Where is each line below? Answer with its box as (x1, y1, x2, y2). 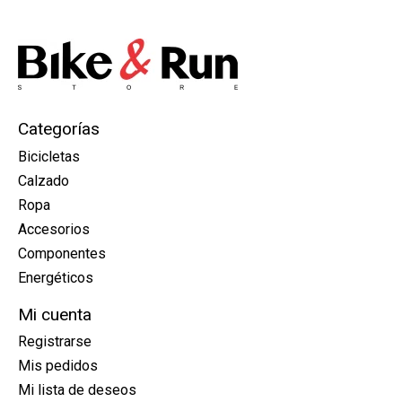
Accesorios (18, 220, 90, 238)
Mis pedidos (18, 357, 98, 375)
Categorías (18, 118, 100, 140)
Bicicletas (18, 147, 80, 165)
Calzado (18, 171, 69, 189)
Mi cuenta (18, 303, 92, 325)
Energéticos (18, 268, 93, 286)
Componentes (18, 244, 106, 262)
